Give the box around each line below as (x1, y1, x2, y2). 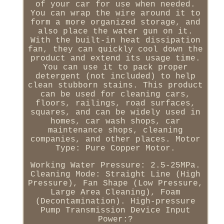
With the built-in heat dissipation (30, 35, 200, 45)
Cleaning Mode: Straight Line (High (30, 169, 200, 179)
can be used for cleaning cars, (40, 89, 190, 99)
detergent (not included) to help (35, 71, 195, 81)
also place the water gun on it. (37, 26, 193, 36)
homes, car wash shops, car (50, 116, 180, 126)
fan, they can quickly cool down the (27, 44, 203, 54)
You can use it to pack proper (42, 62, 188, 72)
